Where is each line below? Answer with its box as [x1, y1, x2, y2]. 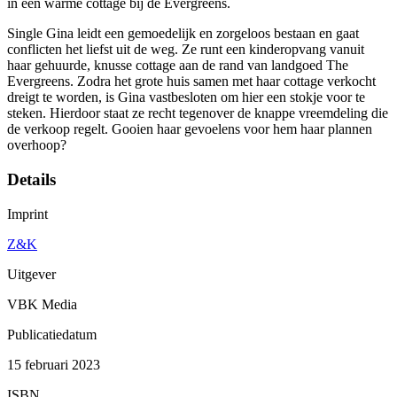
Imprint [7, 206, 48, 222]
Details [7, 169, 56, 189]
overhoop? [7, 137, 66, 153]
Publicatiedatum [7, 326, 97, 342]
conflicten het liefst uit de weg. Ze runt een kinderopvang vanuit [7, 42, 364, 58]
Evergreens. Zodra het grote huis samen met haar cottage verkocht [7, 74, 376, 90]
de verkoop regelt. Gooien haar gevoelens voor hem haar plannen [7, 121, 372, 137]
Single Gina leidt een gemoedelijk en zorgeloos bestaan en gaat [7, 26, 359, 42]
